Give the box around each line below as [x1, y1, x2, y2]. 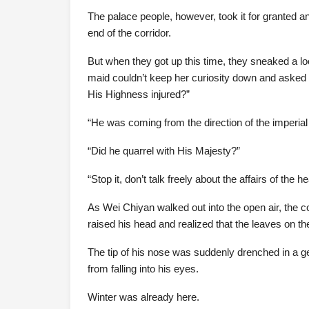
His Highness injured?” [88, 88, 190, 100]
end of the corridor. [88, 27, 171, 39]
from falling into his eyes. [88, 263, 199, 275]
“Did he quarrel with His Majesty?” [88, 145, 240, 157]
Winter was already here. [88, 291, 199, 303]
